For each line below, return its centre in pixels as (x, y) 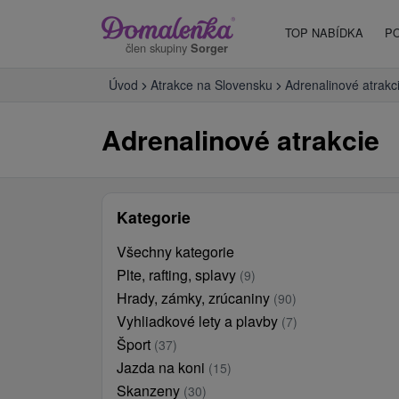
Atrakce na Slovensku (212, 85)
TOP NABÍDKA (324, 33)
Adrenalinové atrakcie (240, 139)
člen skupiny (158, 47)
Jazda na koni (163, 367)
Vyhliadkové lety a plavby (199, 321)
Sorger (209, 48)
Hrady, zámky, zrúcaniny (195, 298)
